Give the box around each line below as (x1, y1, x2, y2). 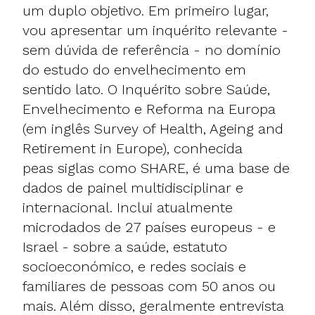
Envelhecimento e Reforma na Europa (22, 100, 276, 117)
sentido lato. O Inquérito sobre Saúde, (22, 80, 270, 98)
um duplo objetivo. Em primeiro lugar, (22, 1, 269, 19)
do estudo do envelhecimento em (22, 60, 246, 78)
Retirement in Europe (22, 139, 162, 157)
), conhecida (162, 139, 243, 157)
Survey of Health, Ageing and (94, 120, 283, 137)
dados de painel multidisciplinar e (22, 179, 243, 196)
